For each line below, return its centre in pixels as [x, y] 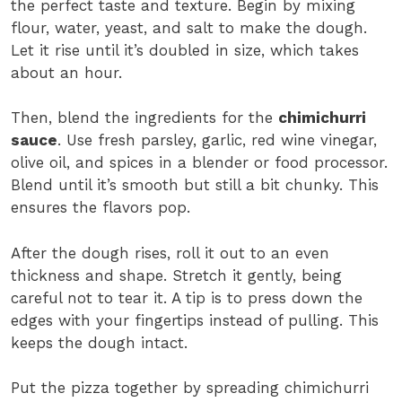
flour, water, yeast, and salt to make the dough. [189, 27]
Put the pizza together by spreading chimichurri [190, 388]
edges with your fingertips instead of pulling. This [195, 320]
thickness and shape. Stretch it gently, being [176, 275]
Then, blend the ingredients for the [144, 118]
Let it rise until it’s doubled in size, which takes [185, 50]
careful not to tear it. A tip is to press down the [187, 297]
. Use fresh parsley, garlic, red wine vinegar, [217, 140]
